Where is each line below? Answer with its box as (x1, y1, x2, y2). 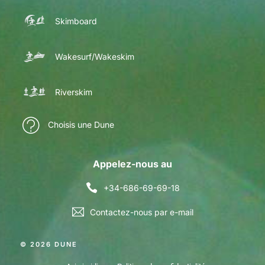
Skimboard (55, 16, 97, 27)
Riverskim (55, 87, 92, 98)
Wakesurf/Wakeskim (55, 51, 134, 62)
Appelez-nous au (93, 157, 172, 170)
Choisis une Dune (47, 119, 114, 130)
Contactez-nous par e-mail (89, 206, 193, 217)
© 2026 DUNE (20, 240, 77, 248)
